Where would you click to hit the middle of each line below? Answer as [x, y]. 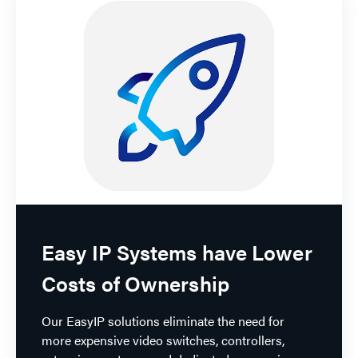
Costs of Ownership [135, 283]
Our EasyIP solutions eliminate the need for [163, 320]
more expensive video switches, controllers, [163, 340]
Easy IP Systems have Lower [177, 252]
